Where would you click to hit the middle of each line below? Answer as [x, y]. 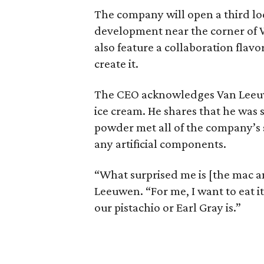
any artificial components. [161, 144]
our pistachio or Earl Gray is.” [168, 207]
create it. [117, 64]
